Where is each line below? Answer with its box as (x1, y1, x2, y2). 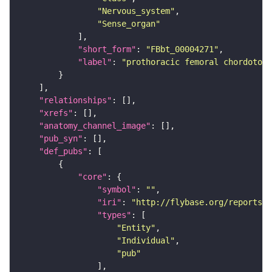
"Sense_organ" (97, 19, 160, 29)
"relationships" (39, 95, 112, 106)
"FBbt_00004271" (146, 44, 219, 55)
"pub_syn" (39, 134, 83, 144)
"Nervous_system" (97, 6, 175, 16)
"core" (78, 172, 107, 182)
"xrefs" (39, 108, 73, 118)
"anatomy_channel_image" (39, 121, 151, 131)
